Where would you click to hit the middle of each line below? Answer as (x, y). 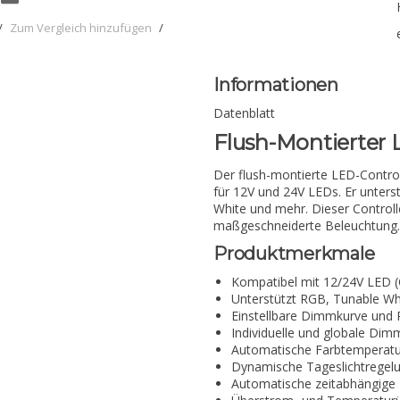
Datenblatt (244, 113)
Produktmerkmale (294, 253)
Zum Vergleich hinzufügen (81, 28)
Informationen (276, 85)
